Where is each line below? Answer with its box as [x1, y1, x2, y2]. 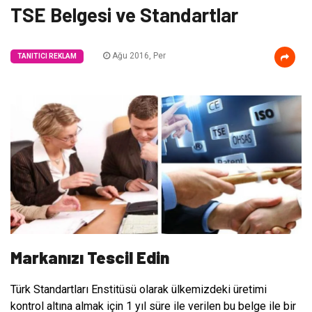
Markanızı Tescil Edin [10, 247, 169, 268]
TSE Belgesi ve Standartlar [10, 3, 238, 26]
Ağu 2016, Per [110, 51, 166, 61]
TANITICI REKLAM [17, 52, 77, 60]
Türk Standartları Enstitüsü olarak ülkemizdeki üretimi [10, 283, 267, 297]
